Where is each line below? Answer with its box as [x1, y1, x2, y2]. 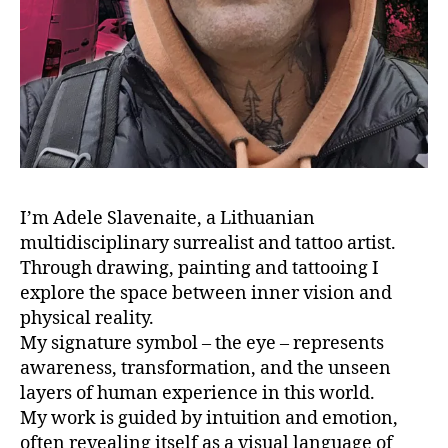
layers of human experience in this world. [20, 382, 375, 406]
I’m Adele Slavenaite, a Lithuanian [20, 207, 315, 231]
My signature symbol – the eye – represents [20, 332, 384, 356]
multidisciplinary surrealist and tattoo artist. [20, 232, 396, 256]
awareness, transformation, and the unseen [20, 357, 391, 381]
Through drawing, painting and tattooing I [20, 257, 379, 281]
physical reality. [20, 307, 154, 331]
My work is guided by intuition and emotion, [20, 407, 398, 431]
